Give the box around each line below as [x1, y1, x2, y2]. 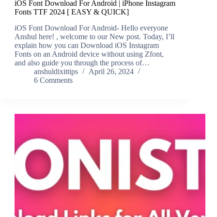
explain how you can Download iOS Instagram [15, 41, 159, 50]
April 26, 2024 [89, 67, 134, 76]
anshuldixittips [34, 67, 78, 76]
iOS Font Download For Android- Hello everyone [15, 24, 168, 32]
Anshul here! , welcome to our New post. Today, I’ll [15, 32, 174, 41]
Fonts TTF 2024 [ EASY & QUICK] [15, 8, 129, 16]
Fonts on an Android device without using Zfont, [15, 50, 164, 59]
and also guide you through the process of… [15, 59, 150, 67]
